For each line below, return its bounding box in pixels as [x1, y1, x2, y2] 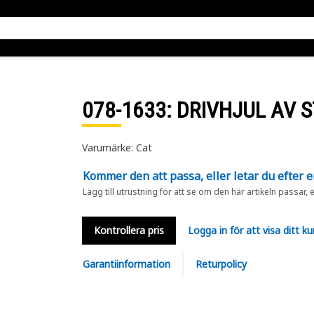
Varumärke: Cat [81, 141, 152, 154]
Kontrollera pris [93, 224, 164, 237]
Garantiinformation [82, 257, 170, 271]
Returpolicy [195, 257, 247, 271]
